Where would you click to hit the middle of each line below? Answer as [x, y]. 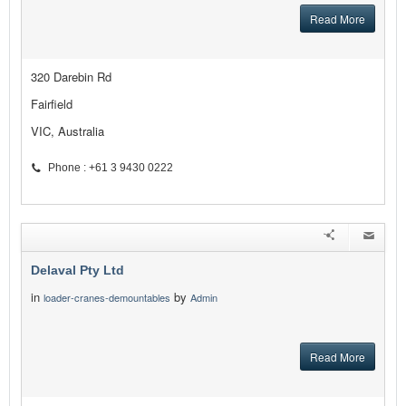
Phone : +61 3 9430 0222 [111, 168]
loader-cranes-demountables [107, 298]
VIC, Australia [68, 131]
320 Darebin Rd [71, 77]
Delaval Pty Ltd [77, 271]
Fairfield [52, 104]
